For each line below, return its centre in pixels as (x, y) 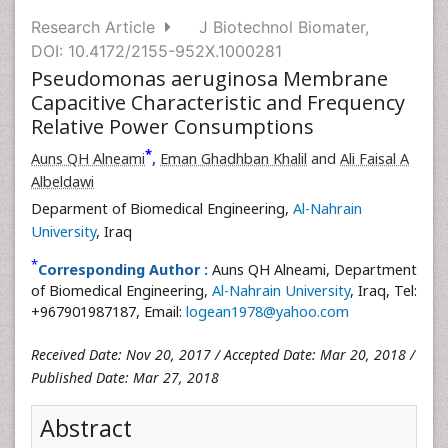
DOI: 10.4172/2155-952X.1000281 (156, 51)
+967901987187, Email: (108, 311)
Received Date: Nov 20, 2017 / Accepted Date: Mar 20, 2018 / (223, 354)
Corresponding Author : (123, 269)
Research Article (98, 27)
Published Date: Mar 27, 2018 (125, 377)
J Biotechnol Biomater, (284, 27)
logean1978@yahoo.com (267, 311)
